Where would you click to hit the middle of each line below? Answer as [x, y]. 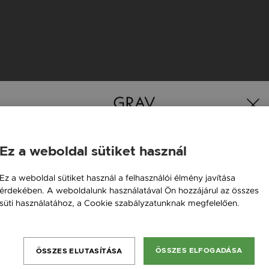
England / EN [115, 214]
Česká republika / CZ [130, 258]
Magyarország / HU [128, 170]
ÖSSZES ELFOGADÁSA [199, 250]
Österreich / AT [119, 192]
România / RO [116, 236]
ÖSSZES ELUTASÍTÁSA [79, 251]
